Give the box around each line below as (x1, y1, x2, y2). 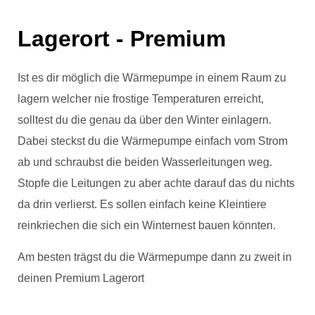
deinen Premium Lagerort (18, 271, 147, 284)
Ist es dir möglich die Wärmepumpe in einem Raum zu (18, 72, 286, 84)
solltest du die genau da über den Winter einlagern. (18, 114, 274, 127)
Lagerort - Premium (18, 26, 226, 52)
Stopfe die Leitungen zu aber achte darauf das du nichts (18, 177, 295, 190)
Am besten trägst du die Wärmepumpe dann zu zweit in (18, 250, 292, 263)
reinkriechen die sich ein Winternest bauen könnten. (18, 219, 278, 232)
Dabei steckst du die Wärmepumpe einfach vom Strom (18, 135, 288, 148)
